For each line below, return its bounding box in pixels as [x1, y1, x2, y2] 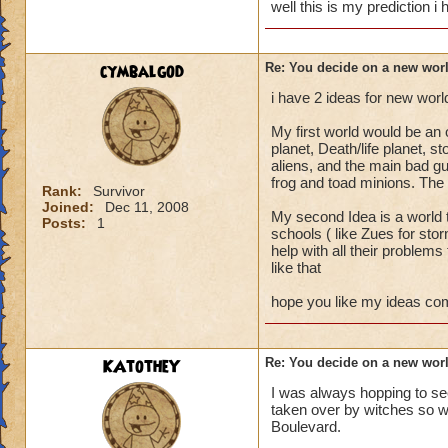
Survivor [93, 183, 145, 199]
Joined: [42, 199, 98, 215]
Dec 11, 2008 [105, 199, 189, 215]
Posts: [42, 215, 90, 231]
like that [271, 259, 321, 276]
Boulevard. [271, 418, 341, 435]
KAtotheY [103, 355, 181, 379]
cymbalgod [100, 60, 184, 84]
